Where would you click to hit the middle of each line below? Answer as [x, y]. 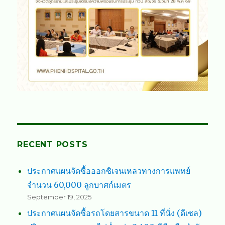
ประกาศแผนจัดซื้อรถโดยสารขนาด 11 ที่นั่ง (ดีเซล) [115, 213]
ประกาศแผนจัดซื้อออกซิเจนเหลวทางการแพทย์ [109, 171]
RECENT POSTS [52, 145]
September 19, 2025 [60, 197]
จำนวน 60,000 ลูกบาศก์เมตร [79, 185]
